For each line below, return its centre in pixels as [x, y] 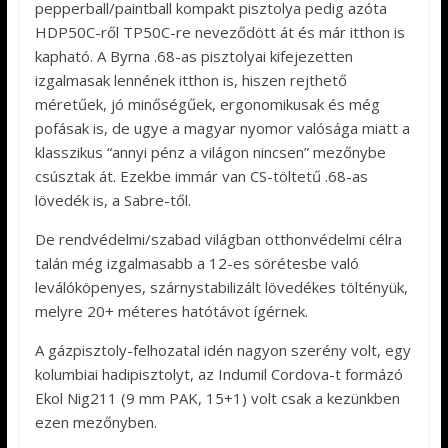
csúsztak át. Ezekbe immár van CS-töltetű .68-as [201, 176]
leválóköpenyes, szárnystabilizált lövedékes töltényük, [221, 287]
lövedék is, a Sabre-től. [112, 200]
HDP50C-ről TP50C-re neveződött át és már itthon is [219, 32]
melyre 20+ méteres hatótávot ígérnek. [171, 311]
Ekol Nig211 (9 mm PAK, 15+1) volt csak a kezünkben [217, 398]
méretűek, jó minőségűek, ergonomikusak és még [207, 104]
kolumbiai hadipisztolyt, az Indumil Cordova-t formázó [218, 374]
